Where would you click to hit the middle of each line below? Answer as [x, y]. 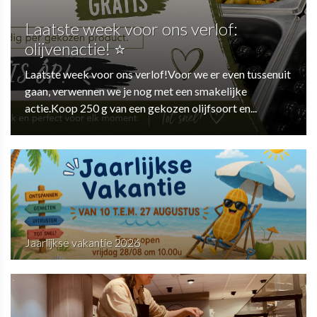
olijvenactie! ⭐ [75, 48]
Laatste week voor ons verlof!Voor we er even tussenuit [158, 74]
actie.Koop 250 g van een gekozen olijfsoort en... [141, 108]
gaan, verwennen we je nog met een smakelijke [136, 91]
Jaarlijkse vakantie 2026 [82, 242]
